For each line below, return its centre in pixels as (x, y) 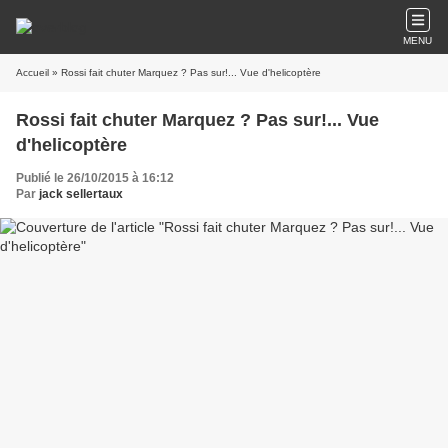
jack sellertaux (81, 194)
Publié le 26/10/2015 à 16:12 (95, 178)
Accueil (32, 72)
